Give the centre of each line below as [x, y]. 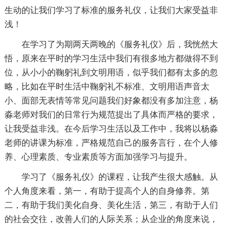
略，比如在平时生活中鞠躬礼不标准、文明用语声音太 [107, 86]
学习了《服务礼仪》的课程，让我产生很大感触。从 [120, 177]
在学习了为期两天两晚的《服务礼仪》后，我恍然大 [120, 44]
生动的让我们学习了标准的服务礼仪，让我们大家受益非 [111, 10]
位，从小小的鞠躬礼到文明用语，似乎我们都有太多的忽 [111, 72]
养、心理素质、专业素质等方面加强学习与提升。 [98, 157]
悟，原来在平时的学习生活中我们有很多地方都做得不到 [111, 58]
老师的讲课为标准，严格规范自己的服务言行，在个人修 [111, 143]
